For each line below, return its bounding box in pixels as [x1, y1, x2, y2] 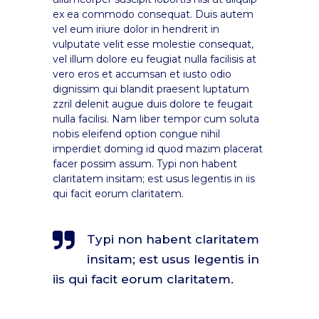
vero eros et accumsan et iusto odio [53, 67, 231, 80]
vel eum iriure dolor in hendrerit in [53, 22, 219, 36]
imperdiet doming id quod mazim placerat [53, 142, 263, 155]
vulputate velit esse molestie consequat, [53, 37, 253, 51]
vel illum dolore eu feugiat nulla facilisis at [53, 52, 256, 66]
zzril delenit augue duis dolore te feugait [53, 97, 253, 110]
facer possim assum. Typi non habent [53, 157, 237, 170]
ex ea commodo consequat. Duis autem [53, 7, 253, 21]
